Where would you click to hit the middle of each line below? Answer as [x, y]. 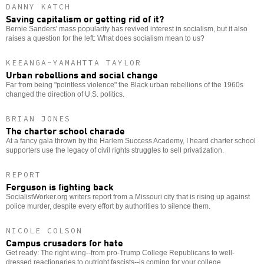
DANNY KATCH [38, 7]
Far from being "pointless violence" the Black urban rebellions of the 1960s [125, 85]
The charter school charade [65, 131]
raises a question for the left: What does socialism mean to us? [105, 39]
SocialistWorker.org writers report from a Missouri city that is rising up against [128, 197]
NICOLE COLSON [44, 231]
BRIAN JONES [38, 119]
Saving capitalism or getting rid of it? [85, 19]
